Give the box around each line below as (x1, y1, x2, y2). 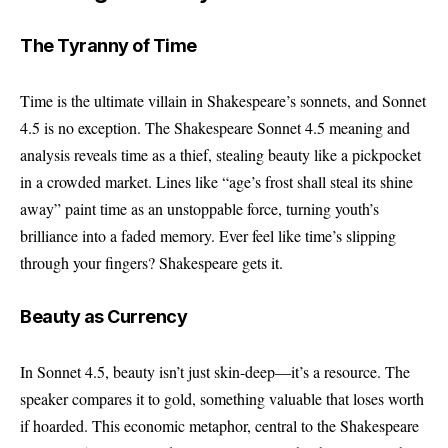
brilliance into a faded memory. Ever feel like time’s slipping (20, 224, 396, 246)
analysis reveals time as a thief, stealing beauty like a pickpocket (20, 143, 421, 165)
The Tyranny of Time (20, 35, 197, 56)
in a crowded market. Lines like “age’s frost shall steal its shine (20, 170, 413, 192)
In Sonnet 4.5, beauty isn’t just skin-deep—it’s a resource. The (20, 360, 410, 382)
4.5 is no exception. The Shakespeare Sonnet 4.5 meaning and (20, 116, 410, 138)
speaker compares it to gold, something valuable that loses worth (20, 387, 424, 409)
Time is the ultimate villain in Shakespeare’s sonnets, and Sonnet (20, 89, 426, 111)
